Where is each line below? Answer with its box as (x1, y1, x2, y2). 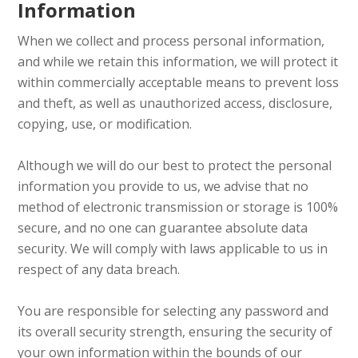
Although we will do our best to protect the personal (18, 157, 332, 174)
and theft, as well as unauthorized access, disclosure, (18, 94, 333, 112)
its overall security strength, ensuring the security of (18, 323, 333, 340)
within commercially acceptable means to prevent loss (18, 74, 340, 91)
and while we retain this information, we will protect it (18, 53, 339, 70)
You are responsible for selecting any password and (18, 302, 329, 320)
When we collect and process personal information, (18, 32, 325, 50)
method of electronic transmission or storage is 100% (18, 198, 339, 216)
